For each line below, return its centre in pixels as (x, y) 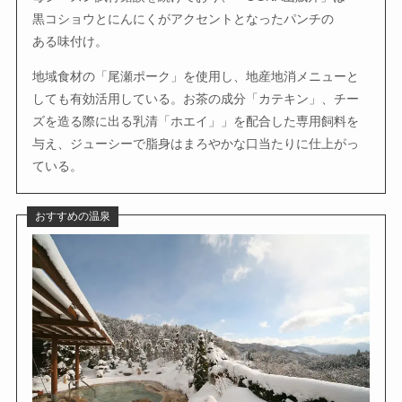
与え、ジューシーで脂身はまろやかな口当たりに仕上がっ (196, 143)
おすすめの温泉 (72, 217)
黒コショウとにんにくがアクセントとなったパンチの (184, 18)
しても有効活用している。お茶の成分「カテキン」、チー (196, 98)
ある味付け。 (70, 41)
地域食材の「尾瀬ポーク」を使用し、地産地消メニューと (196, 76)
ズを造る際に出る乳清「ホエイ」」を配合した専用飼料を (196, 121)
